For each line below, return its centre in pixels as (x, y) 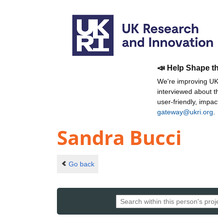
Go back (81, 164)
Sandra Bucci (119, 138)
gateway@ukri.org (185, 112)
